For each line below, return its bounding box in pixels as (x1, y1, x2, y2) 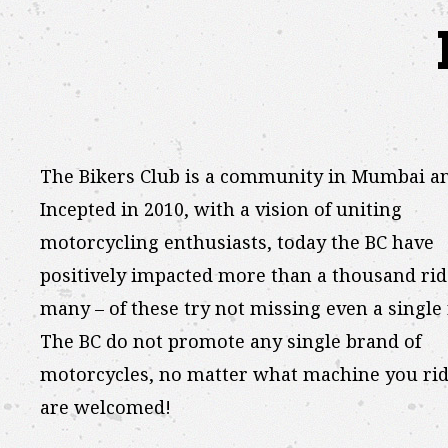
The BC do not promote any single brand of (40, 329, 421, 353)
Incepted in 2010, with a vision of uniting (40, 197, 402, 221)
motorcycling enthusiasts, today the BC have (40, 230, 434, 254)
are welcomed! (40, 395, 171, 419)
